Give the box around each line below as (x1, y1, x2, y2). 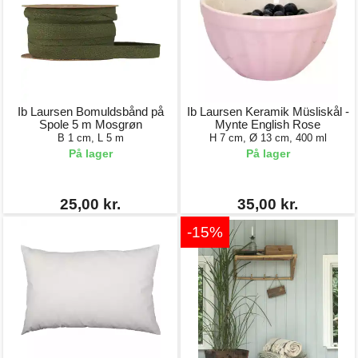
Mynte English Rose (215, 117, 320, 131)
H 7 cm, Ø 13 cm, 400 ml (209, 132, 327, 144)
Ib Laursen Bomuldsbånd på (17, 105, 164, 118)
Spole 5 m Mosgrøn (38, 117, 142, 131)
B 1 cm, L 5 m (57, 132, 124, 144)
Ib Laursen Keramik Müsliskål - (186, 105, 349, 118)
